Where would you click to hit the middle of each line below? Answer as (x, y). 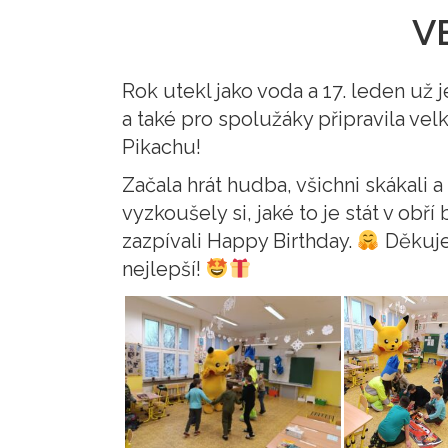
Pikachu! (161, 147)
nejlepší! (164, 269)
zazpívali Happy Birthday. (239, 241)
